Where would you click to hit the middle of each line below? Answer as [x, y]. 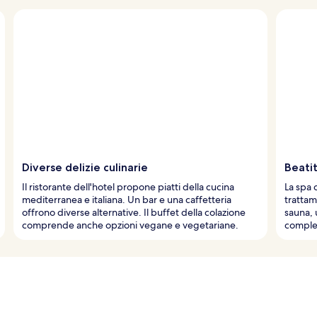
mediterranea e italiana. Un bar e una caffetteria [127, 199]
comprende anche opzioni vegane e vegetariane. [130, 225]
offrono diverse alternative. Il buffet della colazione [134, 212]
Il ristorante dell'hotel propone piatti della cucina [128, 186]
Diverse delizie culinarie [85, 167]
